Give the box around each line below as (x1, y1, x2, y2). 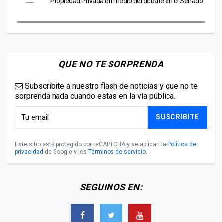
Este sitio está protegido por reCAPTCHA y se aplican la (15, 140, 167, 148)
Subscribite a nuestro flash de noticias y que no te (23, 81, 198, 91)
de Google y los (43, 148, 88, 155)
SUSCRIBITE (156, 113, 199, 121)
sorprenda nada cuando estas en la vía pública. (15, 91, 175, 101)
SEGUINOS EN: (79, 181, 143, 192)
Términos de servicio (88, 148, 146, 155)
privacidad (15, 148, 43, 155)
